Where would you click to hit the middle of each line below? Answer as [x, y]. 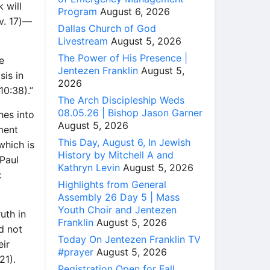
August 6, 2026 [135, 11]
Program [77, 11]
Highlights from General [112, 184]
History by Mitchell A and [116, 155]
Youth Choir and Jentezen [117, 209]
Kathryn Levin [89, 167]
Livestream [83, 41]
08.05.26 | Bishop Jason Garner [130, 112]
